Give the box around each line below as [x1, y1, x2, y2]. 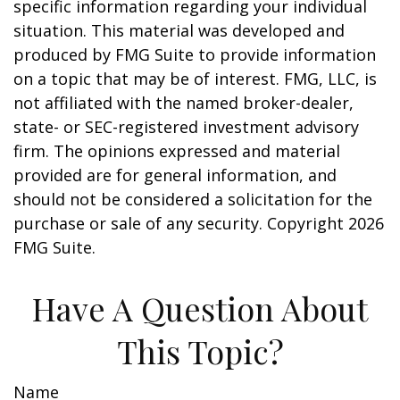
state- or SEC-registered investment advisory [13, 116, 359, 137]
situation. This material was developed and [13, 20, 345, 41]
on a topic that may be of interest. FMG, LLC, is [13, 68, 377, 89]
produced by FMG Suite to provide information [13, 44, 376, 65]
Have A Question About [32, 287, 368, 329]
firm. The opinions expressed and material [13, 140, 340, 162]
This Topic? [116, 329, 284, 372]
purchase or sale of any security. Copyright [13, 212, 348, 234]
